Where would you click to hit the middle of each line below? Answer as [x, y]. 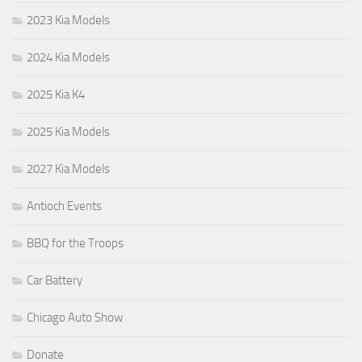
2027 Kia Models [68, 168]
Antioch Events [64, 206]
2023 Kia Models [68, 20]
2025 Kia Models [68, 131]
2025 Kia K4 [56, 94]
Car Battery [55, 280]
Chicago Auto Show [75, 317]
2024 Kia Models [68, 57]
